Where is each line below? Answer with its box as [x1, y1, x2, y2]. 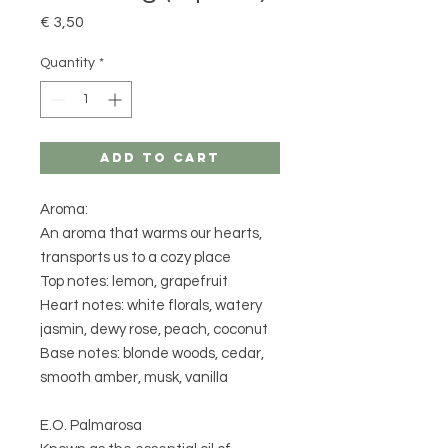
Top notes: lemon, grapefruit [40, 274, 228, 290]
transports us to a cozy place [40, 250, 231, 266]
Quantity [40, 56, 95, 71]
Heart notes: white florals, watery [40, 298, 262, 314]
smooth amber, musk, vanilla [40, 370, 228, 386]
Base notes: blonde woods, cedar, [40, 346, 264, 362]
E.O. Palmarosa [40, 418, 142, 434]
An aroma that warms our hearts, [40, 226, 262, 242]
